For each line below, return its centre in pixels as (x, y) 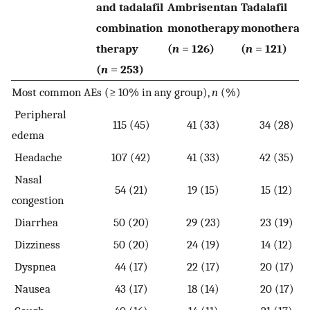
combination (129, 28)
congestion (38, 200)
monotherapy (203, 28)
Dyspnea (34, 267)
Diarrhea (35, 222)
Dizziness (36, 245)
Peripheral (39, 115)
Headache (37, 157)
